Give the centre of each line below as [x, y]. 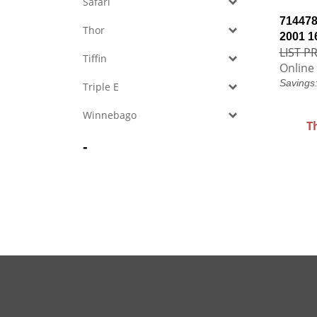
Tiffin [95, 58]
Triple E [101, 87]
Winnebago [110, 115]
